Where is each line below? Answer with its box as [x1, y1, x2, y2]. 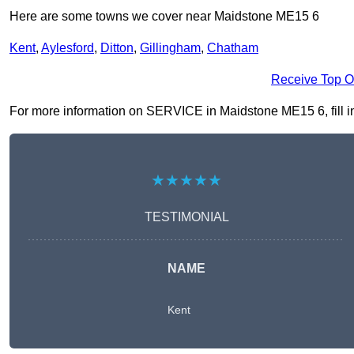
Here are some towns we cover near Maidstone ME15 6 [9, 9, 319, 24]
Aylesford [41, 41, 94, 55]
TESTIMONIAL [144, 210, 229, 224]
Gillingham [140, 41, 201, 55]
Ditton [100, 41, 134, 55]
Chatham [207, 41, 258, 55]
